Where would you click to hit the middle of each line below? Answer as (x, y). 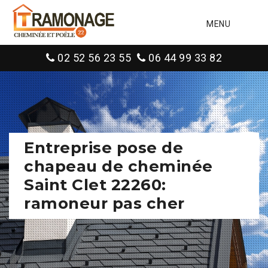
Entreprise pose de (103, 148)
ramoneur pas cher (104, 203)
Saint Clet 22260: (95, 185)
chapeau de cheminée (118, 166)
